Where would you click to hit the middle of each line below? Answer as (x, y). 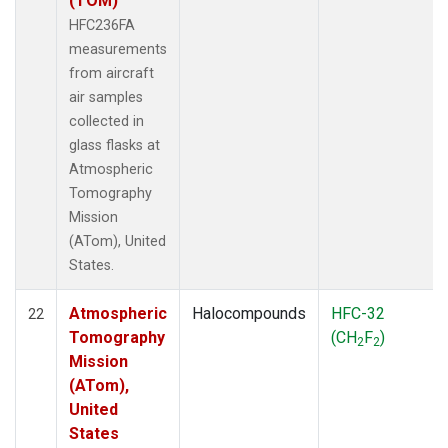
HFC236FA (102, 25)
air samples (106, 97)
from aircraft (111, 73)
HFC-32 (358, 313)
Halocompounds (249, 313)
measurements (118, 49)
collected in (106, 121)
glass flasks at (114, 145)
